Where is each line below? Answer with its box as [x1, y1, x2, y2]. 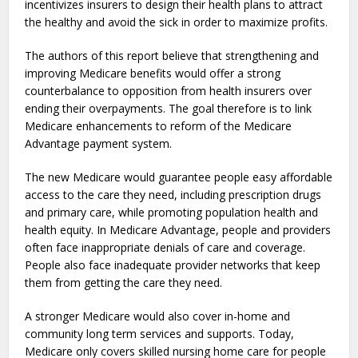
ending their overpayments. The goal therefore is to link [25, 101, 312, 117]
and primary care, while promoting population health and [25, 205, 319, 221]
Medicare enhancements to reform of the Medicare [25, 118, 292, 134]
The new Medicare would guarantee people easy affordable [25, 169, 333, 185]
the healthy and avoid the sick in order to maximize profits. [25, 14, 328, 30]
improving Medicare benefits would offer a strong [25, 66, 281, 82]
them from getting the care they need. [25, 275, 223, 291]
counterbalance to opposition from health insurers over [25, 83, 312, 99]
